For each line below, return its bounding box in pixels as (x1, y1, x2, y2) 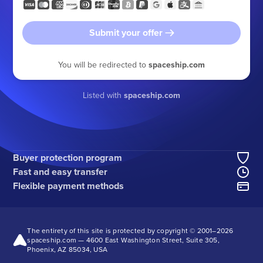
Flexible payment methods (13, 178, 124, 193)
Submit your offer (89, 25, 163, 39)
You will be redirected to (58, 58, 149, 70)
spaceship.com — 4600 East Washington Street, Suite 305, (27, 234, 220, 245)
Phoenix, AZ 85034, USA (27, 244, 107, 254)
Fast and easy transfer (13, 164, 108, 178)
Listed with (83, 89, 124, 101)
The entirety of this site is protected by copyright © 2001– (27, 225, 217, 235)
